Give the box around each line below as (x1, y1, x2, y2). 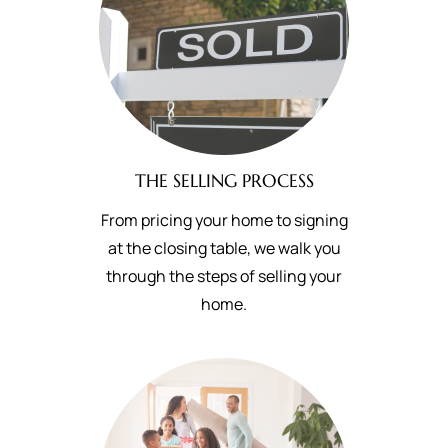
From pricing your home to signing (100, 209, 348, 231)
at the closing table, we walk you (107, 237, 341, 259)
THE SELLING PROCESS (134, 169, 314, 192)
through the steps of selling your (106, 265, 342, 287)
